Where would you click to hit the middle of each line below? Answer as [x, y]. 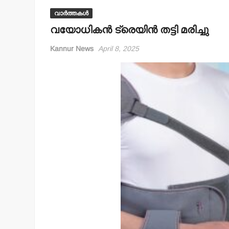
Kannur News [72, 48]
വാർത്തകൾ [72, 13]
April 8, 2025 [119, 48]
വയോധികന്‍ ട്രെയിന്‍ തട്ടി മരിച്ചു [130, 30]
